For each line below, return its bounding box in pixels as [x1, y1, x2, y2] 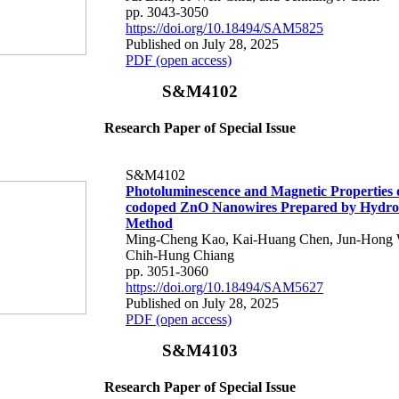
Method [126, 215, 173, 231]
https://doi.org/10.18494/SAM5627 [126, 279, 323, 295]
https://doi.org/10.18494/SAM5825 [126, 20, 323, 36]
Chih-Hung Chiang [126, 247, 234, 263]
